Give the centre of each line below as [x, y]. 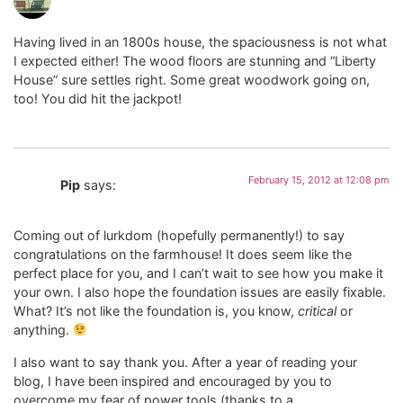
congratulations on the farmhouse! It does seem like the [183, 255]
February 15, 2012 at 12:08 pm [319, 179]
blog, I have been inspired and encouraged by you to [173, 381]
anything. [43, 330]
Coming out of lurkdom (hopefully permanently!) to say [179, 236]
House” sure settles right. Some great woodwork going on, [192, 79]
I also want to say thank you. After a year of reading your [185, 362]
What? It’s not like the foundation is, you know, [156, 311]
